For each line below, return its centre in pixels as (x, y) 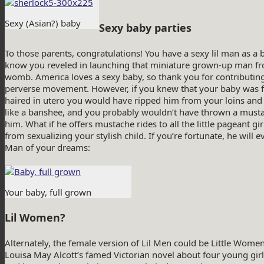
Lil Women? (35, 218)
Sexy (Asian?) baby (43, 23)
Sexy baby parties (145, 28)
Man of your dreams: (47, 148)
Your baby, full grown (48, 192)
